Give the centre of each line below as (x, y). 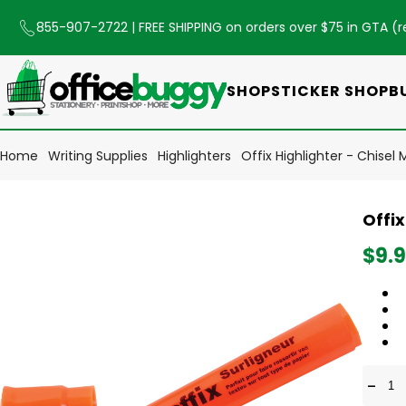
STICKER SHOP (330, 91)
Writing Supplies (98, 155)
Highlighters (194, 155)
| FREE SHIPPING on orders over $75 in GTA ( (265, 27)
